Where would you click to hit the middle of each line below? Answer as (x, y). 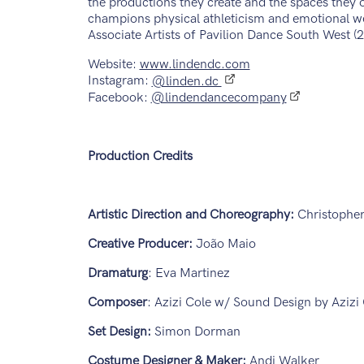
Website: (113, 65)
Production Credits (140, 157)
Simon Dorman (197, 332)
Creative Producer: (140, 245)
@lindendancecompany (219, 98)
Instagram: (119, 81)
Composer (117, 303)
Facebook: (119, 98)
